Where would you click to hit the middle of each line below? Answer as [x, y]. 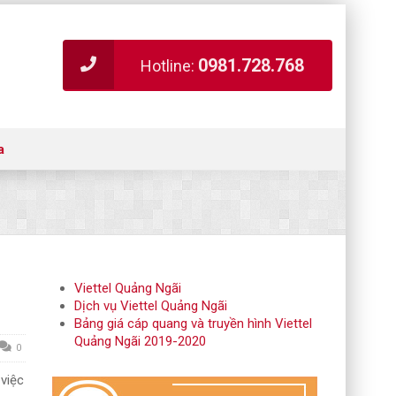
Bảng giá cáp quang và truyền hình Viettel [194, 324]
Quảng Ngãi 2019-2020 [141, 341]
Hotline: [169, 66]
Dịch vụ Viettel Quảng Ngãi [151, 306]
